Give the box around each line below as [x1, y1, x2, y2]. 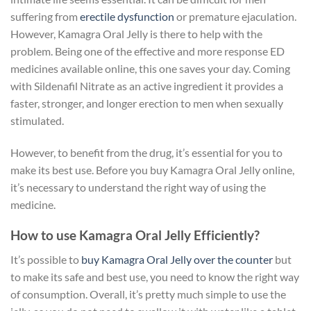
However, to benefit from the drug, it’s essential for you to [10, 145, 283, 159]
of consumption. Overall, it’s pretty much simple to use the [10, 287, 286, 301]
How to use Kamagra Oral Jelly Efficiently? [10, 227, 260, 244]
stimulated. [10, 113, 66, 127]
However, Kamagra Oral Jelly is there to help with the [10, 26, 262, 40]
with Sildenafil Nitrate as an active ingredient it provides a [10, 78, 283, 92]
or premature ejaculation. [176, 9, 296, 23]
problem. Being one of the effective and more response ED [10, 44, 285, 58]
